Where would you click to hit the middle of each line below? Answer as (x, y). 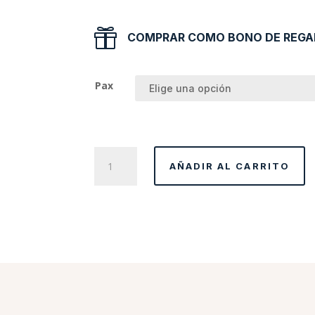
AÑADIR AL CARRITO (229, 166)
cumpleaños (122, 170)
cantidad (113, 186)
